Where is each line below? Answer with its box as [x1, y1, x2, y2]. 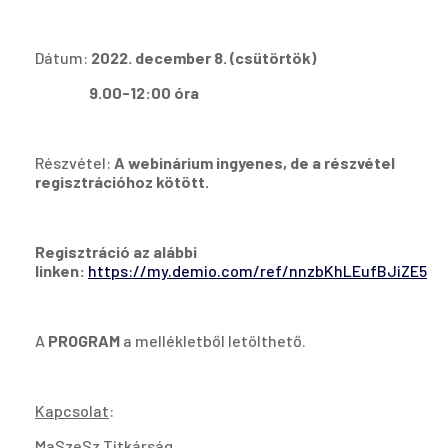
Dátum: [35, 48, 91, 68]
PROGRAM [48, 331, 120, 351]
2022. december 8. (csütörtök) [91, 48, 316, 68]
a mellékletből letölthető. [120, 331, 306, 351]
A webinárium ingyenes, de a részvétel [114, 153, 395, 173]
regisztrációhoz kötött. [35, 172, 209, 192]
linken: [35, 261, 85, 281]
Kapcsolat [35, 401, 109, 421]
